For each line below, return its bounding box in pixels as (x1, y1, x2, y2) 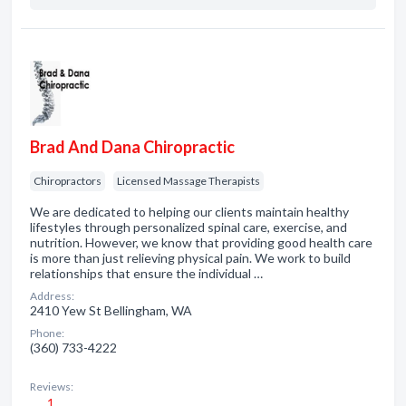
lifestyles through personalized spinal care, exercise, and (30, 219, 347, 235)
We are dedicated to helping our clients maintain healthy (30, 204, 349, 219)
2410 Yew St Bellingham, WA (30, 303, 192, 318)
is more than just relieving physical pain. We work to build (30, 250, 351, 266)
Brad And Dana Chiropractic (30, 137, 235, 157)
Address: (30, 289, 74, 303)
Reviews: (30, 380, 73, 393)
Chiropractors (34, 174, 101, 188)
